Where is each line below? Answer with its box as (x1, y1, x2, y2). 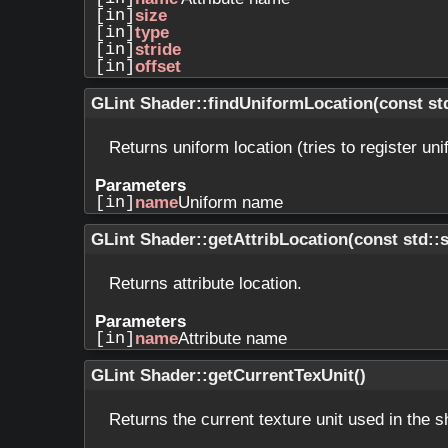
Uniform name (178, 192, 283, 212)
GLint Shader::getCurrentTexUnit (91, 365, 354, 385)
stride (135, 39, 181, 59)
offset (135, 56, 181, 76)
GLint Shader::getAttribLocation (91, 229, 348, 249)
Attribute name (178, 328, 287, 348)
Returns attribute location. (109, 273, 302, 293)
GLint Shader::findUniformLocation (91, 93, 373, 113)
